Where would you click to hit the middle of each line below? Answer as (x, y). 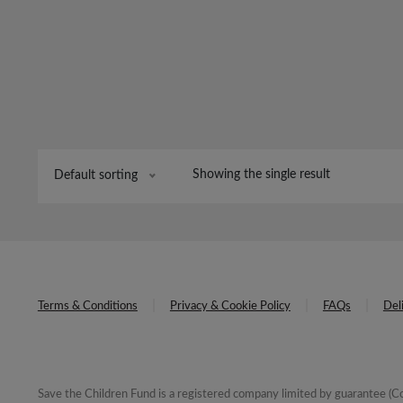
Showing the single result (262, 174)
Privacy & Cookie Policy (230, 307)
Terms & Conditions (87, 307)
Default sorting (95, 175)
